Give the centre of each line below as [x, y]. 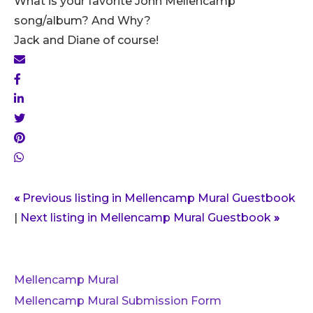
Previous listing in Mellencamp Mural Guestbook [158, 198]
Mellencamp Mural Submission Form [118, 300]
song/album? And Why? [82, 20]
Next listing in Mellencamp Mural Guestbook [147, 217]
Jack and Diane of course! [86, 40]
